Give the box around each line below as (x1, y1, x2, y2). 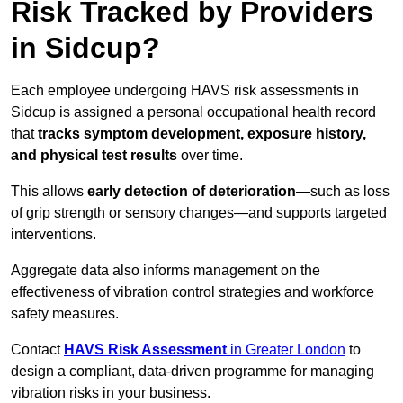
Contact (11, 342, 64, 358)
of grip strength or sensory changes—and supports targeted (11, 205, 387, 221)
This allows (11, 184, 87, 200)
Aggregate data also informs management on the (11, 263, 320, 279)
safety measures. (11, 306, 119, 322)
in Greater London (227, 342, 345, 358)
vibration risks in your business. (11, 385, 210, 401)
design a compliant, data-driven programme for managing (11, 363, 374, 380)
